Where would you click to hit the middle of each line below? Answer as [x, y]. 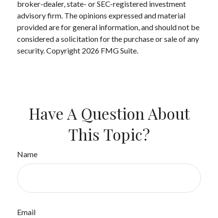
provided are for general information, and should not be [108, 27]
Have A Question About [109, 113]
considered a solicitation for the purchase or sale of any [108, 39]
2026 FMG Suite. [110, 51]
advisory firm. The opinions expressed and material [101, 16]
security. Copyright [49, 51]
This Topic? [109, 134]
